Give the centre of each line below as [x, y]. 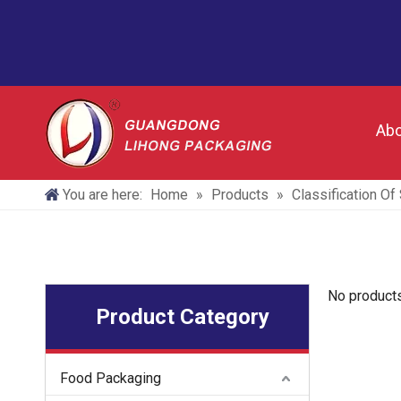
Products [240, 195]
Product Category [183, 317]
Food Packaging [111, 378]
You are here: [102, 195]
